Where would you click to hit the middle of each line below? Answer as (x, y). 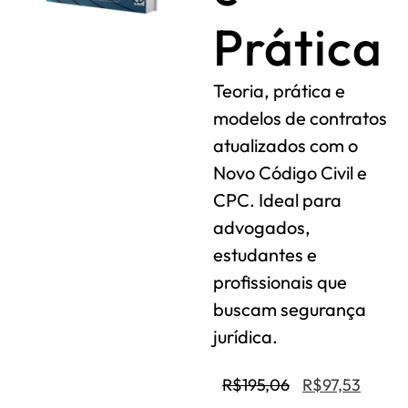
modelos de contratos (300, 118)
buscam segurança (290, 309)
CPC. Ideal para (277, 200)
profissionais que (280, 282)
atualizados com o (286, 145)
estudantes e (265, 255)
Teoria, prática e (279, 91)
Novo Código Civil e (290, 173)
